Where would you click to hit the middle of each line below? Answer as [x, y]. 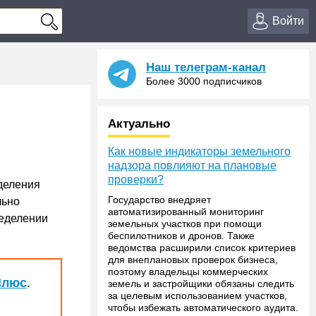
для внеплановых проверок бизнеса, [193, 260]
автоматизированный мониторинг [186, 212]
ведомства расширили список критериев [202, 248]
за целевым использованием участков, [197, 296]
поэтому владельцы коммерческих [188, 272]
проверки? [136, 180]
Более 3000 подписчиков [204, 81]
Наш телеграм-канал [206, 67]
